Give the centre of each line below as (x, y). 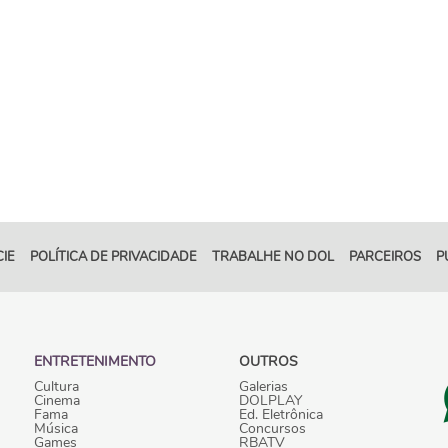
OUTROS (268, 361)
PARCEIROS (385, 257)
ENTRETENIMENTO (95, 361)
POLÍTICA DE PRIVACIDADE (113, 257)
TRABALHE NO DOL (273, 257)
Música (56, 428)
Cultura (56, 386)
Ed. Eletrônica (281, 414)
